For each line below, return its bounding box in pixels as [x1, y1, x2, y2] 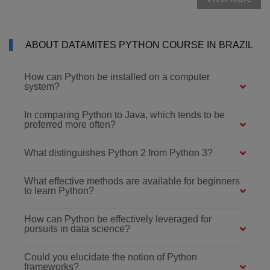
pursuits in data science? [24, 223, 130, 234]
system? [24, 81, 60, 92]
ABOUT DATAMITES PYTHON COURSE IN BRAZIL [25, 39, 253, 50]
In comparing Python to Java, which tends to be [24, 109, 225, 120]
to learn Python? [24, 185, 94, 196]
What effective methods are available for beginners [24, 175, 240, 186]
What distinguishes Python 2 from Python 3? [24, 147, 213, 158]
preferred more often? [24, 119, 116, 130]
